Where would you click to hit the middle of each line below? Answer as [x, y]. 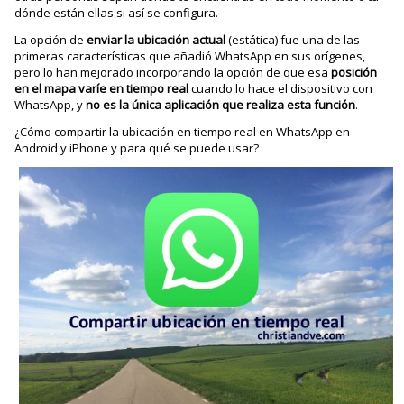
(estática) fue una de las [293, 40]
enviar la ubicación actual [156, 40]
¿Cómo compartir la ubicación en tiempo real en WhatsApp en [183, 132]
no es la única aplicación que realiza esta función [221, 105]
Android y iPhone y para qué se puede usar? [137, 148]
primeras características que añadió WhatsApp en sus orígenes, [190, 56]
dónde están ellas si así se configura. [117, 13]
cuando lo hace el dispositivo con [281, 88]
